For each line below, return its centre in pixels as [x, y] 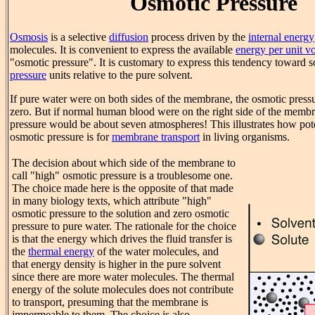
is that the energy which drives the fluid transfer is [122, 239]
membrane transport [156, 137]
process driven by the [198, 37]
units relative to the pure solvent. [120, 75]
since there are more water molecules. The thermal [123, 277]
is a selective [78, 37]
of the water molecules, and [156, 252]
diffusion [129, 37]
